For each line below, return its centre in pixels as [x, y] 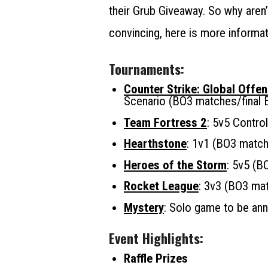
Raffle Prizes [156, 259]
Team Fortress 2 [165, 122]
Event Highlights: [156, 237]
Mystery [144, 207]
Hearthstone [155, 144]
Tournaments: [147, 68]
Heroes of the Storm [175, 165]
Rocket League [161, 186]
